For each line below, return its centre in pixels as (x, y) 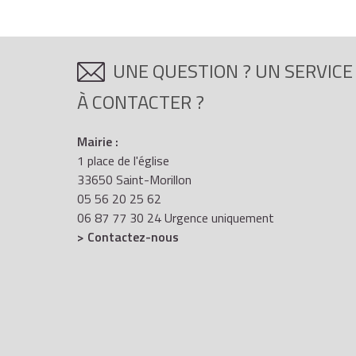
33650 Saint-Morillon (134, 179)
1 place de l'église (123, 160)
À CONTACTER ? (141, 101)
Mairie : (98, 141)
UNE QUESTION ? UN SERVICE (233, 71)
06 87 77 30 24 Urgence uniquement (176, 217)
